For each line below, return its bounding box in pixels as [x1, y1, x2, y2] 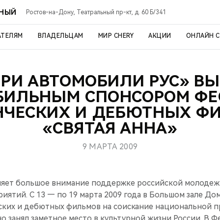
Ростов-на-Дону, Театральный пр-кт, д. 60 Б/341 [26, 8, 166, 16]
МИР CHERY [98, 32, 134, 39]
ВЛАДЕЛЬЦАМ [37, 32, 83, 39]
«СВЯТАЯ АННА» [43, 119, 177, 137]
